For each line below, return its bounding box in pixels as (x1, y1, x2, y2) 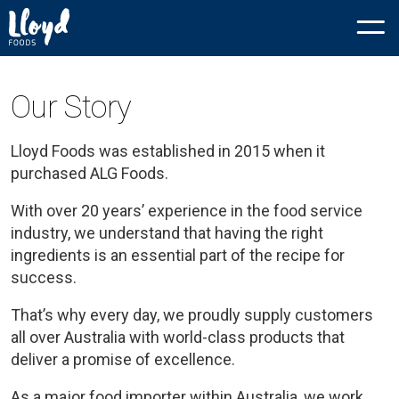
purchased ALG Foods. (11, 164, 168, 183)
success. (11, 268, 77, 287)
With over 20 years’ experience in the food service (11, 201, 362, 220)
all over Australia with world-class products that (11, 328, 345, 346)
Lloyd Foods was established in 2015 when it (11, 142, 325, 160)
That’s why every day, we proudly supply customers (11, 305, 373, 324)
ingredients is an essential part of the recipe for (11, 246, 345, 265)
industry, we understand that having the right (11, 224, 323, 242)
